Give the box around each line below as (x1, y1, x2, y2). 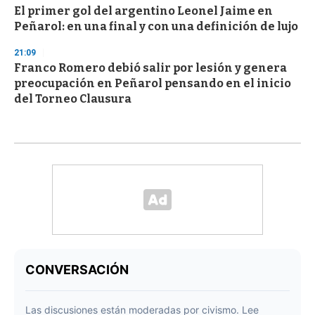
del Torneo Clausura (14, 92, 131, 106)
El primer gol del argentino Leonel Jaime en (14, 4, 273, 18)
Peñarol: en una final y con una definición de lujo (14, 20, 298, 34)
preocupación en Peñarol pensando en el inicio (14, 77, 291, 91)
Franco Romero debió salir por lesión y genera (14, 61, 287, 75)
